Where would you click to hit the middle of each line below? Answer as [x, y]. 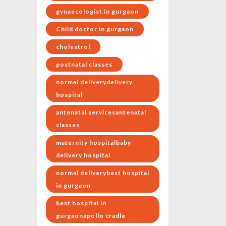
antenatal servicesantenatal [101, 112]
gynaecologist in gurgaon [97, 12]
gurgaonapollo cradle [91, 216]
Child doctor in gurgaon [95, 29]
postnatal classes [84, 65]
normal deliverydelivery [94, 82]
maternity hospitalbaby [94, 143]
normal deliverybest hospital [103, 173]
